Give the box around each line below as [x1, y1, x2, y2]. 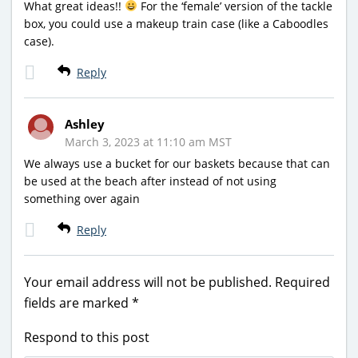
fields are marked [24, 293, 132, 312]
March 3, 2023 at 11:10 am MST [65, 133, 232, 149]
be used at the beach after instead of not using [24, 173, 276, 189]
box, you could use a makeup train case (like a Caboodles [24, 15, 328, 31]
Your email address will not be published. [24, 272, 272, 291]
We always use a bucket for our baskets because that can [24, 155, 330, 171]
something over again [24, 190, 140, 206]
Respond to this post [24, 328, 149, 346]
